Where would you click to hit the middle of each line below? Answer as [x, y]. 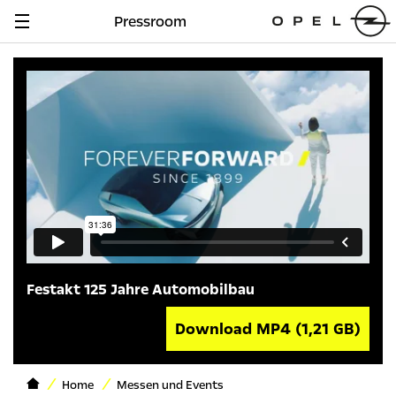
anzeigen [55, 49]
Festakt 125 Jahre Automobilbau [141, 290]
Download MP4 [235, 329]
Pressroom [151, 22]
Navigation [61, 30]
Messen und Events [170, 386]
